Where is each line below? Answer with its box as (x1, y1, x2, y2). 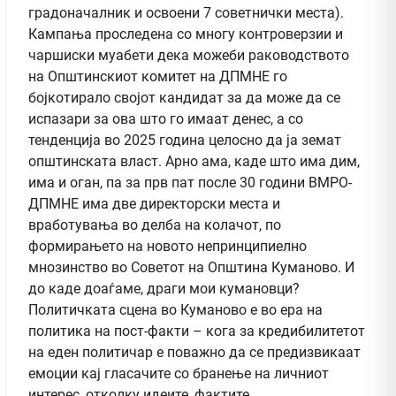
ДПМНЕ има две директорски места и (28, 194, 280, 212)
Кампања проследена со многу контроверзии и (28, 25, 343, 42)
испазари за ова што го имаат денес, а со (28, 110, 303, 127)
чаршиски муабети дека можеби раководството (28, 46, 349, 64)
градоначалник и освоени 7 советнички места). (28, 4, 344, 21)
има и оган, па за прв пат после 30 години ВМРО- (28, 173, 352, 191)
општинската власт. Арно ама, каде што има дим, (28, 152, 360, 170)
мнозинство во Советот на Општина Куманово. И (28, 258, 354, 276)
